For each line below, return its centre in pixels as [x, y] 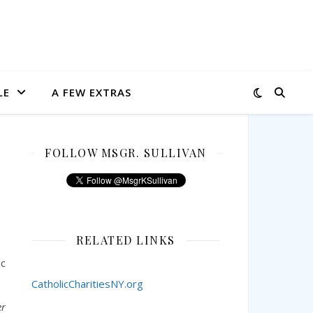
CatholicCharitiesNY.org [87, 284]
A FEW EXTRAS [91, 92]
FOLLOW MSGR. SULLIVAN [126, 153]
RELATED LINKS [126, 240]
